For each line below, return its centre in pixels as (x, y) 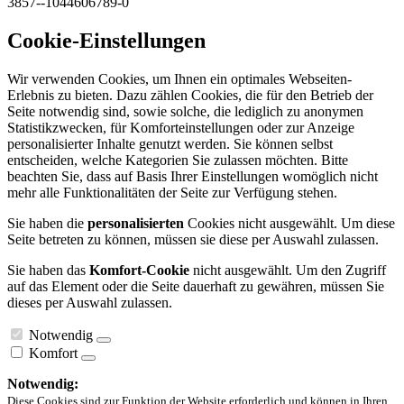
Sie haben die (47, 224)
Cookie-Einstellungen (106, 41)
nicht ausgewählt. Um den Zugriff (288, 271)
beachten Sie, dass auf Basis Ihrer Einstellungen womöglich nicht (193, 177)
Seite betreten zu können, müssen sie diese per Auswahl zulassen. (193, 240)
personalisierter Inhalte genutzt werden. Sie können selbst (170, 144)
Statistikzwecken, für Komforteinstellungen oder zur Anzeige (181, 128)
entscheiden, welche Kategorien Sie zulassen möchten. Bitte (178, 161)
